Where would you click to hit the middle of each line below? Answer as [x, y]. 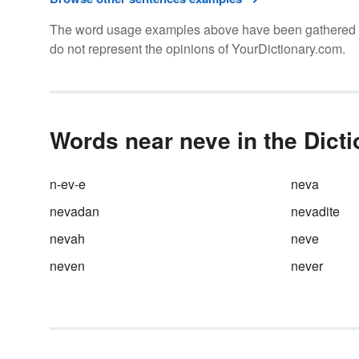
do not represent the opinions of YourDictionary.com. [198, 48]
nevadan [75, 211]
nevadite [315, 211]
